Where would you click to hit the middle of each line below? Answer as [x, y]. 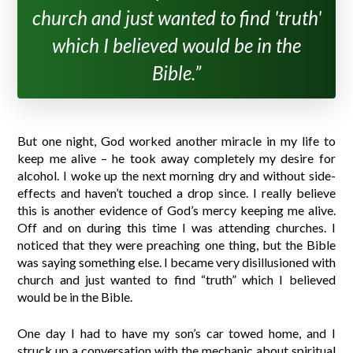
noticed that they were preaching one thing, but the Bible [176, 245]
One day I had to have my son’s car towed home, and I [176, 333]
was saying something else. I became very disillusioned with [176, 262]
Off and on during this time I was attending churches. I [176, 228]
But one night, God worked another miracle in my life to [176, 141]
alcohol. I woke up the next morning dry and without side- [176, 176]
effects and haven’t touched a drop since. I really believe [176, 193]
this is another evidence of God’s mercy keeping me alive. [176, 210]
